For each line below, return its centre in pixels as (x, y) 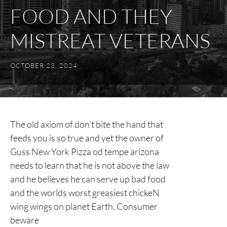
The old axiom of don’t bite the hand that (87, 124)
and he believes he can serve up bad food (88, 179)
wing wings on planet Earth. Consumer (84, 206)
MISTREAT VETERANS (110, 41)
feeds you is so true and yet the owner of (87, 138)
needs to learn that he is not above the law (90, 165)
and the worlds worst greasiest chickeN (85, 193)
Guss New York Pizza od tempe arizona (85, 152)
